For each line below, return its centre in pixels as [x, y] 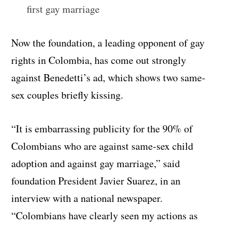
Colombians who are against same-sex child [102, 146]
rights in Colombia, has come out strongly [99, 60]
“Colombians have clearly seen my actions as [105, 215]
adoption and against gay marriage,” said [96, 163]
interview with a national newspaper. [87, 198]
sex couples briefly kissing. [67, 95]
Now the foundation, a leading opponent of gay [108, 42]
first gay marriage [63, 9]
